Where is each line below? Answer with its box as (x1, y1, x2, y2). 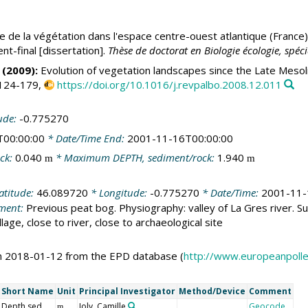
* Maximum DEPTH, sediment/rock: (52, 151, 217, 165)
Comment (248, 285, 291, 297)
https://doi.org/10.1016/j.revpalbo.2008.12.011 (56, 77, 282, 91)
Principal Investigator (78, 285, 175, 297)
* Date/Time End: (44, 131, 127, 145)
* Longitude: (87, 185, 150, 199)
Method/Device (178, 285, 245, 297)
